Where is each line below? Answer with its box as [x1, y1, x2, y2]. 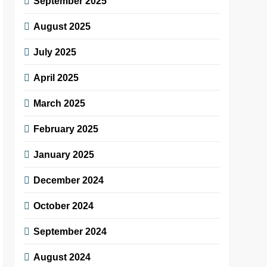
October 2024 [33, 200, 94, 211]
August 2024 [33, 251, 91, 262]
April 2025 [33, 72, 79, 83]
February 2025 [33, 123, 99, 134]
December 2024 [33, 174, 104, 185]
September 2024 [33, 225, 107, 237]
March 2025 [33, 97, 86, 108]
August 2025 [33, 20, 91, 32]
